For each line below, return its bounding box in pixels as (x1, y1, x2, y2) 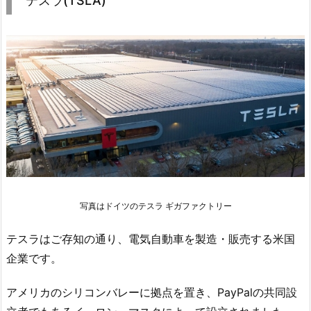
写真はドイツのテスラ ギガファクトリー (79, 201, 232, 212)
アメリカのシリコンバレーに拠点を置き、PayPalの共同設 (6, 285, 297, 299)
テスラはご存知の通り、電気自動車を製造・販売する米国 (6, 231, 295, 246)
